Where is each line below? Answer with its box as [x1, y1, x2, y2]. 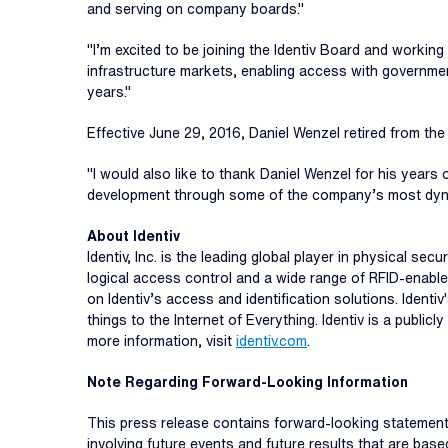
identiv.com [236, 334, 307, 348]
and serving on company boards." [87, 2, 304, 16]
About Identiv [87, 229, 180, 243]
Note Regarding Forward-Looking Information [87, 375, 408, 389]
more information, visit [87, 334, 236, 348]
